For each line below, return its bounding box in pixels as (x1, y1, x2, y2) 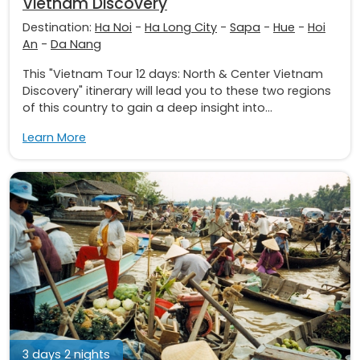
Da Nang (51, 35, 101, 52)
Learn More (22, 129, 86, 145)
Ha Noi (95, 18, 132, 35)
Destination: (22, 18, 95, 35)
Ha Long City (145, 18, 217, 35)
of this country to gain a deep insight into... (22, 99, 272, 116)
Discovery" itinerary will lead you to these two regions (22, 82, 331, 99)
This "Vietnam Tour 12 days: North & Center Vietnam (22, 65, 323, 82)
